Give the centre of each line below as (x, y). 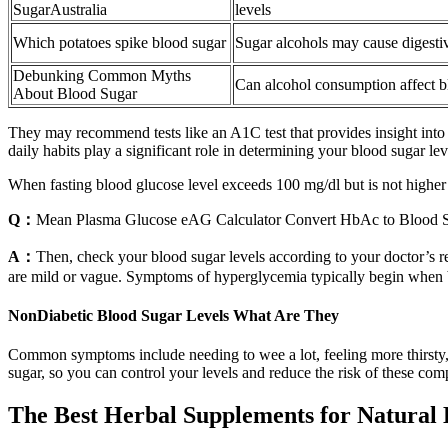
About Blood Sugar (75, 93)
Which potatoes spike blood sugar (119, 42)
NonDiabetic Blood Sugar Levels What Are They (173, 316)
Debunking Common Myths (102, 75)
